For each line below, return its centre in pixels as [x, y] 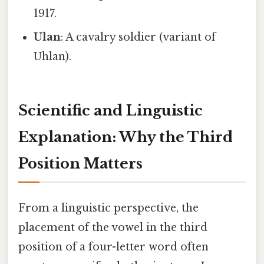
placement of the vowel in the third [113, 227]
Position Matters [80, 164]
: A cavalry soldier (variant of [138, 37]
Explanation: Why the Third [126, 137]
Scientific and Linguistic [110, 111]
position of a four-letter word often [113, 247]
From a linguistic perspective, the [108, 208]
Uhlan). [53, 56]
